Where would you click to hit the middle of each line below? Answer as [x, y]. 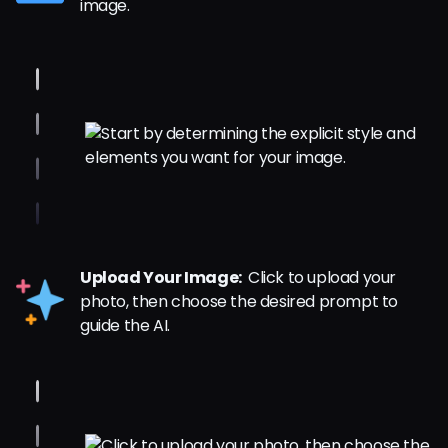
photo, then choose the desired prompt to [239, 301]
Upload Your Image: [162, 277]
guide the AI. [125, 325]
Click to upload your [320, 277]
